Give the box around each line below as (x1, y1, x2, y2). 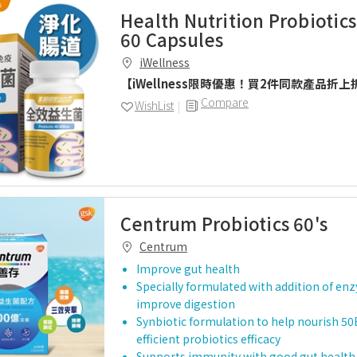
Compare (201, 94, 249, 110)
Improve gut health (136, 261, 240, 277)
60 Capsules (120, 26, 224, 52)
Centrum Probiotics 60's (120, 210, 328, 236)
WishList (135, 97, 174, 113)
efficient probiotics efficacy (136, 331, 280, 347)
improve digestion (136, 296, 235, 312)
